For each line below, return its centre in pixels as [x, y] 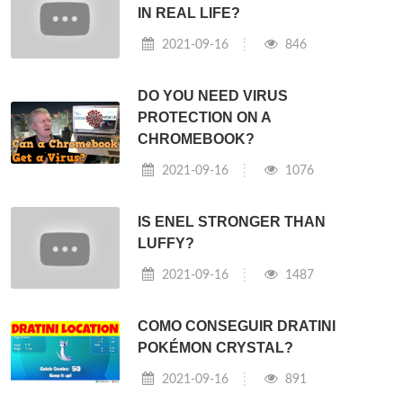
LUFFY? [166, 243]
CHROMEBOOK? [197, 139]
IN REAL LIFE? [189, 13]
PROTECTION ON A [205, 117]
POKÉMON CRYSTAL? [216, 347]
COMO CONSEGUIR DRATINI [237, 326]
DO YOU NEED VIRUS [213, 95]
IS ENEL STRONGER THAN [232, 221]
